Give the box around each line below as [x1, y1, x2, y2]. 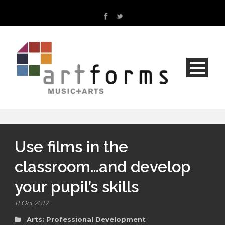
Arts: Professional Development [27, 215, 146, 224]
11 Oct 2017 [15, 199, 49, 207]
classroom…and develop [15, 158, 191, 176]
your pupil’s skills [15, 178, 139, 196]
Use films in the [15, 138, 128, 156]
